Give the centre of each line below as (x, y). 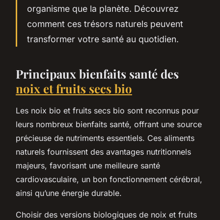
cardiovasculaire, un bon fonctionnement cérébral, (109, 179)
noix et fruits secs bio (74, 88)
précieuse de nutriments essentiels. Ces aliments (105, 138)
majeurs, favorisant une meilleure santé (88, 165)
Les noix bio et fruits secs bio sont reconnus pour (107, 110)
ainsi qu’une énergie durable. (69, 193)
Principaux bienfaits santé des (97, 73)
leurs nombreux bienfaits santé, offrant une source (109, 124)
